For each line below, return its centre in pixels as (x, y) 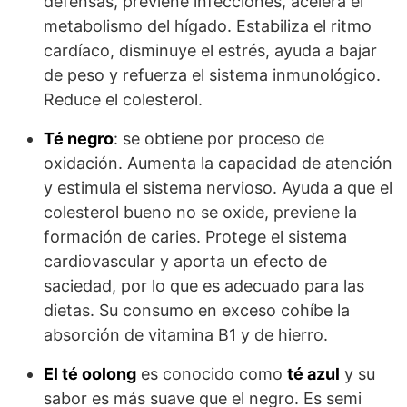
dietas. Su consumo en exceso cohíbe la (197, 311)
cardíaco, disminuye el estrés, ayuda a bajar (210, 51)
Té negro (79, 139)
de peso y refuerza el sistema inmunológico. (212, 75)
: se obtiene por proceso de (219, 139)
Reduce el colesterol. (123, 100)
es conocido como (212, 374)
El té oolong (90, 374)
